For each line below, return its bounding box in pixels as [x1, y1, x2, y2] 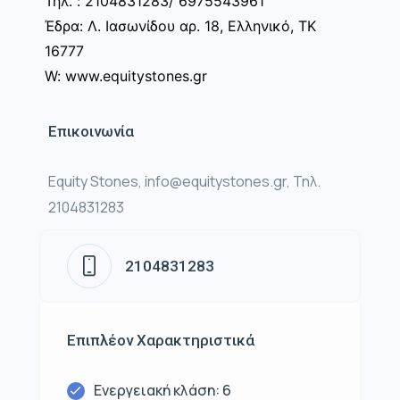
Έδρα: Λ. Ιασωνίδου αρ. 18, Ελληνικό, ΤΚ [45, 17, 316, 36]
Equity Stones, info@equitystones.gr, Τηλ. [48, 171, 321, 192]
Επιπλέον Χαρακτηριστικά [67, 331, 254, 350]
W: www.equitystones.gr [45, 67, 207, 86]
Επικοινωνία [48, 122, 134, 141]
